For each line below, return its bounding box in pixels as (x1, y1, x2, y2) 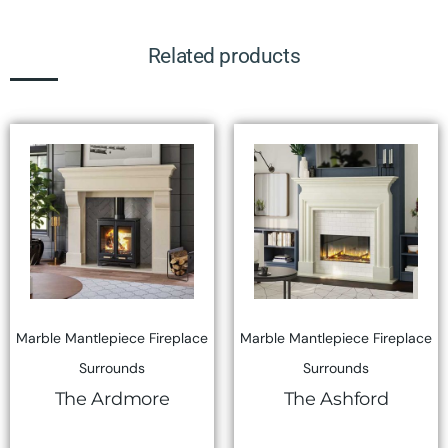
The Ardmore (54, 387, 170, 410)
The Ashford (283, 387, 389, 410)
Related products (147, 44, 301, 68)
